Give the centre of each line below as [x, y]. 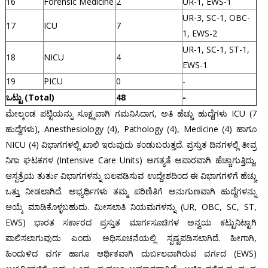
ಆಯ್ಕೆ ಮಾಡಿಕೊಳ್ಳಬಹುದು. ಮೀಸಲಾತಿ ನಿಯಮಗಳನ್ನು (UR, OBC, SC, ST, [131, 207]
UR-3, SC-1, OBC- [216, 18]
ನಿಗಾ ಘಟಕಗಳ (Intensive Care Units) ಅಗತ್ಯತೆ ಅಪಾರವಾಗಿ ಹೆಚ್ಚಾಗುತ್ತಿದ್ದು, [131, 160]
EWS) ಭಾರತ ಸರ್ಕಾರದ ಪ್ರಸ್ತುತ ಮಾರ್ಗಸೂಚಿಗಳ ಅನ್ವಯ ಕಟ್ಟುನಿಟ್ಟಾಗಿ [131, 223]
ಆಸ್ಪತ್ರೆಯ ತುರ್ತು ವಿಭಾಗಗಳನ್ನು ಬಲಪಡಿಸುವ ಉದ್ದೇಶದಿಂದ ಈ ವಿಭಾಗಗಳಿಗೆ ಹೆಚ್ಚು [131, 176]
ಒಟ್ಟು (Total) [30, 98]
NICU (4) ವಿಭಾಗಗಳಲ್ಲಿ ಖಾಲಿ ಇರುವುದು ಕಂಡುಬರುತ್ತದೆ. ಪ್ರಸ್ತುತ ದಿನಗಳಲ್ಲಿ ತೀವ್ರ [131, 145]
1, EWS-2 [200, 33]
